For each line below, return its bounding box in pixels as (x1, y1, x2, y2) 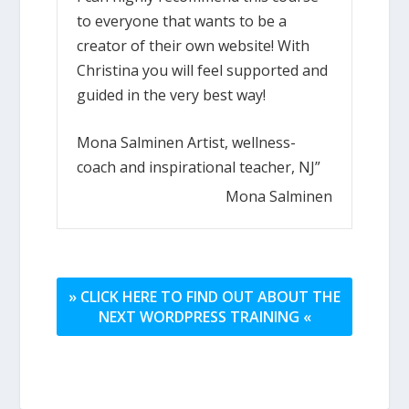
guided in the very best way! (77, 84, 267, 105)
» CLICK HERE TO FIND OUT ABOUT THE (68, 286, 341, 307)
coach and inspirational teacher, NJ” (77, 157, 321, 178)
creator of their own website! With (77, 35, 310, 56)
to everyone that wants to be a (77, 10, 288, 31)
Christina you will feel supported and (77, 59, 329, 80)
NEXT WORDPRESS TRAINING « (98, 306, 311, 327)
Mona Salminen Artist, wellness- (77, 132, 297, 153)
